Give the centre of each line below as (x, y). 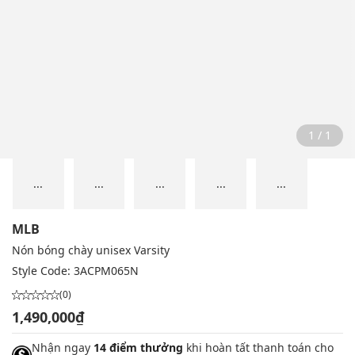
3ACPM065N (106, 271)
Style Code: (43, 271)
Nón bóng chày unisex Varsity (91, 250)
